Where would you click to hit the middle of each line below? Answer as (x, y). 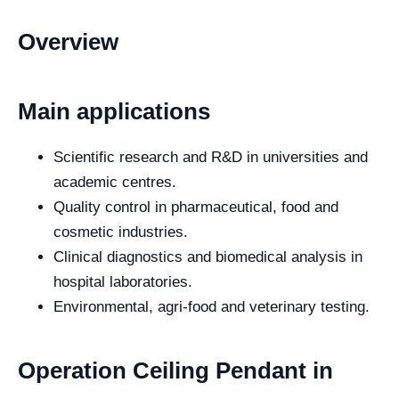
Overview (68, 41)
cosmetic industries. (121, 232)
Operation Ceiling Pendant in (175, 370)
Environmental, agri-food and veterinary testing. (212, 306)
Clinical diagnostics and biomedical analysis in (208, 256)
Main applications (114, 111)
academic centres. (115, 182)
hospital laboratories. (123, 281)
